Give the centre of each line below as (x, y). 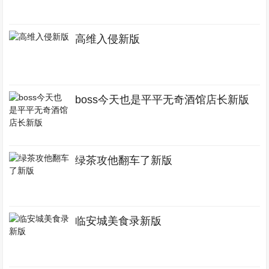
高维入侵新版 (108, 39)
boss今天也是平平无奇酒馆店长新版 (162, 100)
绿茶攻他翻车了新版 (124, 161)
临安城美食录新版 (119, 221)
